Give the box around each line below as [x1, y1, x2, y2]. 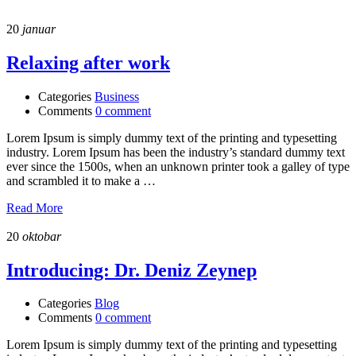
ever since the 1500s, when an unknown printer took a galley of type [6, 159, 350, 173]
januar [19, 21, 56, 36]
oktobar [19, 229, 61, 243]
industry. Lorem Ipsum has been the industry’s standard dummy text [6, 145, 345, 159]
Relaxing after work [6, 52, 170, 73]
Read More [6, 200, 63, 215]
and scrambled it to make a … [6, 173, 156, 188]
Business [95, 89, 139, 103]
